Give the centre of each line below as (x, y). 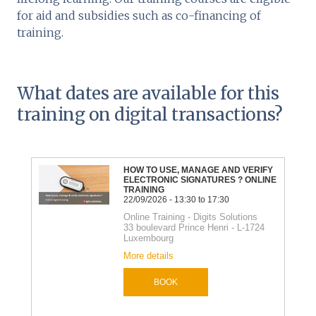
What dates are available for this (148, 93)
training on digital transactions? (150, 114)
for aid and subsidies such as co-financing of (139, 15)
